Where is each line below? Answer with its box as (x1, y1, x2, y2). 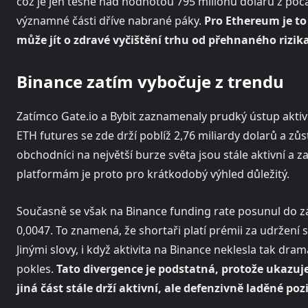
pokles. (16, 261, 56, 277)
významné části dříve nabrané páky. (16, 13, 204, 29)
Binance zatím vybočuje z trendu (16, 70, 284, 93)
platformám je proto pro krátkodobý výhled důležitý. (16, 166, 289, 182)
